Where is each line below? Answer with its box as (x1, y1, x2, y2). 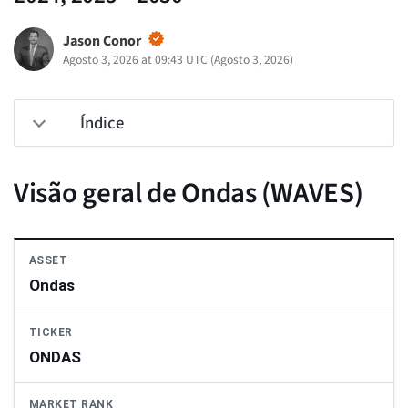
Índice (80, 111, 124, 136)
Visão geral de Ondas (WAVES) (14, 173, 363, 214)
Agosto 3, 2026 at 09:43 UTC (62, 51, 208, 69)
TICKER (29, 326, 73, 340)
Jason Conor (62, 31, 141, 52)
